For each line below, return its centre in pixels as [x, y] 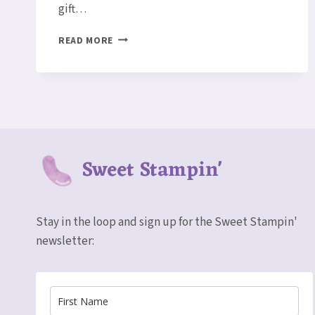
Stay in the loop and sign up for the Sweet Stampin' [167, 222]
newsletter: [65, 241]
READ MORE [86, 40]
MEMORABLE [142, 37]
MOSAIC [131, 52]
